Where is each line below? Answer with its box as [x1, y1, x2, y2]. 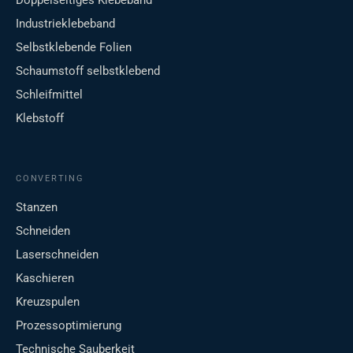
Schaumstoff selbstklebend [16, 64, 160, 79]
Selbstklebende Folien [16, 40, 132, 55]
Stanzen [16, 200, 58, 215]
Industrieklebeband [16, 17, 115, 32]
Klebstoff [16, 111, 64, 126]
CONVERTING [16, 173, 84, 184]
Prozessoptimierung [16, 318, 121, 333]
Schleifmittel [16, 87, 83, 102]
